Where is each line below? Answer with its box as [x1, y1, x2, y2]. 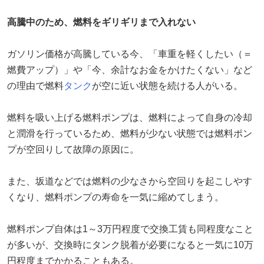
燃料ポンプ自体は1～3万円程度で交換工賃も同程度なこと [7, 223, 253, 234]
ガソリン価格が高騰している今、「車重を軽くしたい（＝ [7, 48, 252, 59]
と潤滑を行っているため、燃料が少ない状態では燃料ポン [7, 128, 252, 138]
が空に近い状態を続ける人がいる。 [92, 80, 243, 91]
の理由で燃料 [7, 80, 64, 91]
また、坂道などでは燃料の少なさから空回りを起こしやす [7, 176, 252, 186]
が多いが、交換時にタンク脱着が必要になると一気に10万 [7, 239, 253, 250]
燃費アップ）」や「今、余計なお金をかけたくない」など [7, 64, 252, 75]
